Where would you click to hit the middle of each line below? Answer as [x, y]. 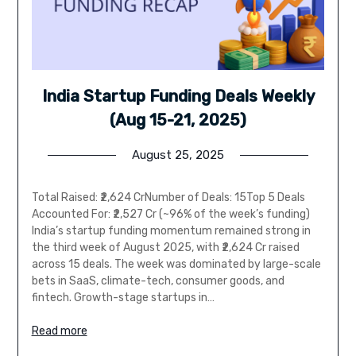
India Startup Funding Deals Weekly [178, 97]
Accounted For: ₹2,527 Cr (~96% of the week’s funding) [170, 215]
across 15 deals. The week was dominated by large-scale [176, 265]
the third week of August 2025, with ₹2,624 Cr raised [165, 248]
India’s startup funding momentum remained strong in [171, 231]
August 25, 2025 [178, 155]
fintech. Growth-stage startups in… [123, 298]
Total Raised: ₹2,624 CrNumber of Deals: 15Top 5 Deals [168, 198]
